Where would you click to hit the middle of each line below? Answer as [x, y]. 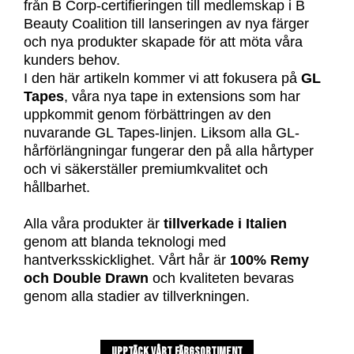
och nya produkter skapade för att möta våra [163, 42]
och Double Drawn [86, 278]
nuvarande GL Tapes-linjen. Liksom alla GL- [162, 133]
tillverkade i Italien [225, 224]
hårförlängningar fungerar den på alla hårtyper [169, 151]
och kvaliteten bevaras [221, 278]
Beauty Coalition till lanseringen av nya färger [166, 24]
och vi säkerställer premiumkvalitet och [146, 169]
